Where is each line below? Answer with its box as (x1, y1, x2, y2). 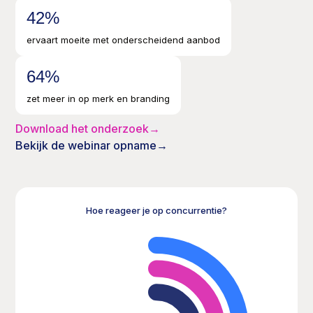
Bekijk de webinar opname (15, 138, 157, 152)
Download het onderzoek (15, 121, 150, 136)
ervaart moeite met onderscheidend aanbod (27, 34, 221, 45)
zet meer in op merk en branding (27, 92, 170, 104)
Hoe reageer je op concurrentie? (86, 204, 227, 216)
